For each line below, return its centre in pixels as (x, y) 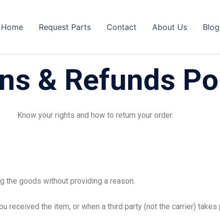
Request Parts (65, 27)
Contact (121, 27)
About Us (169, 27)
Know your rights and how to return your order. (95, 115)
